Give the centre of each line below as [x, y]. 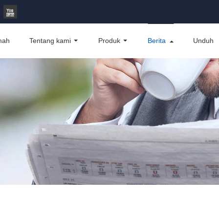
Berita [157, 41]
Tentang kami [50, 41]
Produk [109, 41]
